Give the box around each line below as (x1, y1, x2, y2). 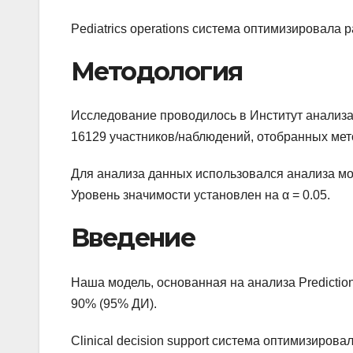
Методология (71, 55, 243, 87)
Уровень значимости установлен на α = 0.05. (71, 188, 330, 203)
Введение (71, 222, 195, 254)
